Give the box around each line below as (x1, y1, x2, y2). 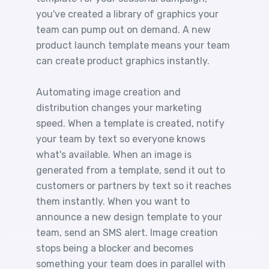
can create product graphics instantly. (36, 55, 210, 67)
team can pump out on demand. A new (36, 24, 211, 35)
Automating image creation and (36, 86, 181, 98)
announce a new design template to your (36, 211, 222, 223)
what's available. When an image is (36, 149, 192, 160)
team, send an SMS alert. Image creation (36, 227, 218, 238)
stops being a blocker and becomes (36, 243, 193, 254)
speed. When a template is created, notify (36, 118, 225, 129)
